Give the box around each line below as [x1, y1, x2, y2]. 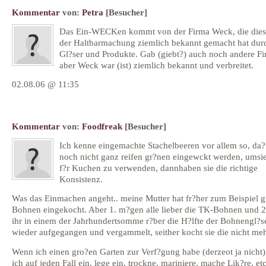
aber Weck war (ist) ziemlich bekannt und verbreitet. [59, 60, 254, 71]
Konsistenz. [59, 173, 103, 184]
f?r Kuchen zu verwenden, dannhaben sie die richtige [59, 162, 258, 173]
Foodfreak [82, 121, 122, 131]
